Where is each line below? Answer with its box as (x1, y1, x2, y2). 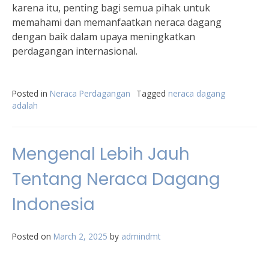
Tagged (136, 88, 168, 99)
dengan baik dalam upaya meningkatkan (12, 30, 195, 43)
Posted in (12, 88, 50, 99)
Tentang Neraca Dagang (12, 168, 220, 191)
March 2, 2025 (53, 231, 107, 242)
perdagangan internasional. (12, 44, 138, 58)
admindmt (121, 231, 160, 242)
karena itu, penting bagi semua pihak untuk (12, 1, 210, 14)
